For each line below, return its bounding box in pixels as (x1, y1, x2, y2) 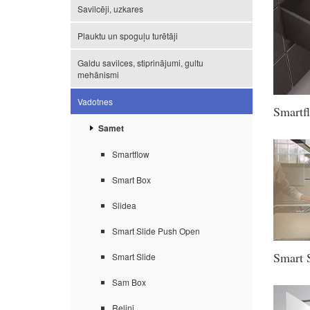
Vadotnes (77, 95, 113, 107)
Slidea (112, 199, 136, 212)
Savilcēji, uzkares (77, 3, 143, 15)
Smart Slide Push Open (112, 225, 200, 237)
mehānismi (77, 69, 119, 80)
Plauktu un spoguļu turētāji (77, 30, 178, 42)
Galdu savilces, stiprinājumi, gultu (77, 57, 203, 69)
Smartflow (112, 148, 149, 161)
